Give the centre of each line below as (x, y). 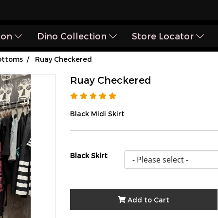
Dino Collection (73, 36)
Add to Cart (149, 200)
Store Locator (164, 36)
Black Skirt (89, 155)
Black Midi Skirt (97, 114)
